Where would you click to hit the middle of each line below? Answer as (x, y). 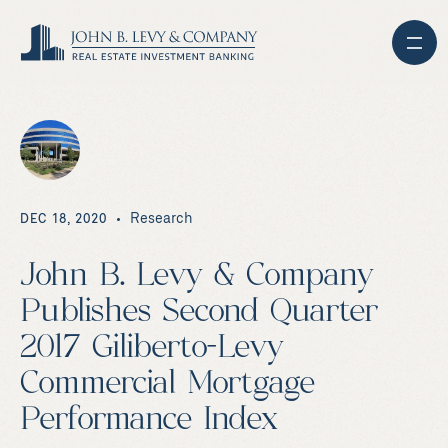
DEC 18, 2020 (64, 219)
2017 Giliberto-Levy (152, 349)
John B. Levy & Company (197, 277)
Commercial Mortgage (167, 385)
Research (162, 219)
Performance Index (149, 421)
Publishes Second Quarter (199, 313)
